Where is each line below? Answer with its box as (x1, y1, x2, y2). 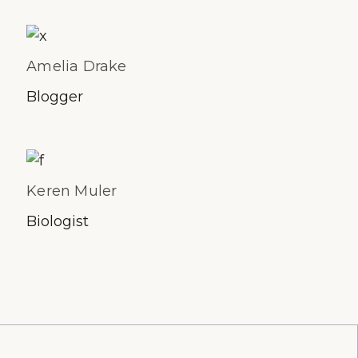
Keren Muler (26, 181, 117, 200)
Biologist (26, 212, 89, 230)
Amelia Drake (26, 58, 127, 76)
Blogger (26, 88, 84, 106)
